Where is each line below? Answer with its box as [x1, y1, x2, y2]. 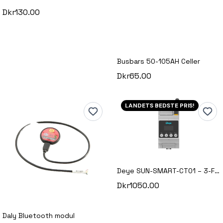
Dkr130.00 [2, 6, 40, 17]
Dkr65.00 [117, 71, 152, 82]
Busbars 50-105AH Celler [117, 57, 201, 66]
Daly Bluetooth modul [2, 211, 75, 221]
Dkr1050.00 [117, 180, 160, 191]
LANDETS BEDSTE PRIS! [125, 102, 195, 110]
